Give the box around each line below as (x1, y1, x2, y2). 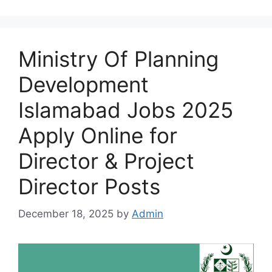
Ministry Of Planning (18, 46, 219, 72)
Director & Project (18, 148, 194, 174)
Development (18, 72, 149, 98)
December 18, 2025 (18, 207, 114, 220)
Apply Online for (18, 123, 177, 149)
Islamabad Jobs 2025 (18, 97, 233, 123)
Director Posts (18, 174, 160, 200)
